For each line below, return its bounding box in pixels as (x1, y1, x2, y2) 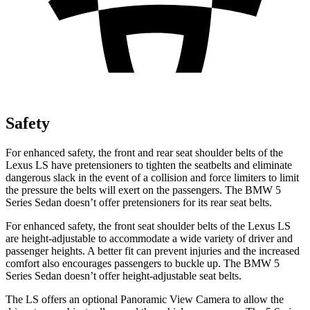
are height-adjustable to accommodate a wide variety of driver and (6, 232, 293, 244)
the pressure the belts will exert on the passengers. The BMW (6, 183, 275, 196)
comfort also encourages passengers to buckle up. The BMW (6, 257, 274, 269)
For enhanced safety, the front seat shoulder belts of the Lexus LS (6, 219, 291, 232)
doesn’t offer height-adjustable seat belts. (62, 269, 241, 282)
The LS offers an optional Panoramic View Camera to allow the (6, 293, 284, 305)
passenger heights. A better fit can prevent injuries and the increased (6, 244, 300, 257)
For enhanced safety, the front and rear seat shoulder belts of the (6, 146, 283, 158)
